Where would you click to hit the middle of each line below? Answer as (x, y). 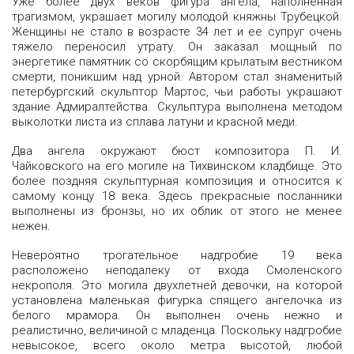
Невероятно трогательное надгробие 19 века (177, 255)
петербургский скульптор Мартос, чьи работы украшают (177, 92)
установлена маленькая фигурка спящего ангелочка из (177, 300)
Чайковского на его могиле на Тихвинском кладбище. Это (177, 166)
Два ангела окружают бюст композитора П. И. (177, 151)
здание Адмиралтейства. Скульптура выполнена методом (177, 107)
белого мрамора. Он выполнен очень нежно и (177, 315)
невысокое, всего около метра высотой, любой (177, 345)
